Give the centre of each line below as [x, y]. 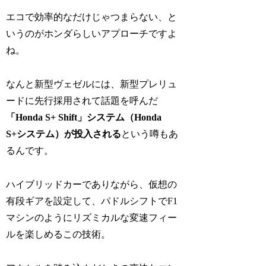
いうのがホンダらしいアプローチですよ [92, 34]
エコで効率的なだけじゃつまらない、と [92, 17]
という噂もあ [150, 134]
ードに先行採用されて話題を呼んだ [82, 101]
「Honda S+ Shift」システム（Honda [84, 118]
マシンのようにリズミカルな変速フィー [92, 217]
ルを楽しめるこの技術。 [58, 234]
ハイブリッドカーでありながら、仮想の [92, 184]
